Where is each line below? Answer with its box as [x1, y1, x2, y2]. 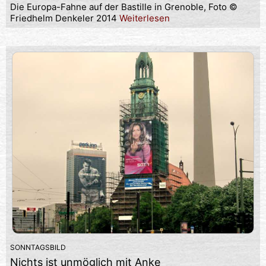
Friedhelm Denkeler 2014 [10, 12, 119, 24]
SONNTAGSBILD [10, 242, 66, 252]
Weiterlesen [119, 12, 170, 24]
